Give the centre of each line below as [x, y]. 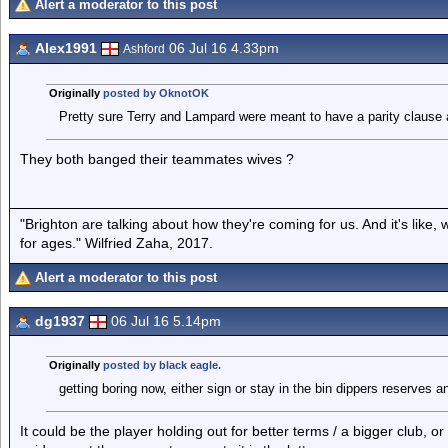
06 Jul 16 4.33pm [222, 48]
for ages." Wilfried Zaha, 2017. [116, 242]
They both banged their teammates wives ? [157, 159]
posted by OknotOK [155, 93]
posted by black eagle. [161, 365]
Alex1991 [66, 48]
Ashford [144, 49]
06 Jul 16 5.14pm [166, 321]
